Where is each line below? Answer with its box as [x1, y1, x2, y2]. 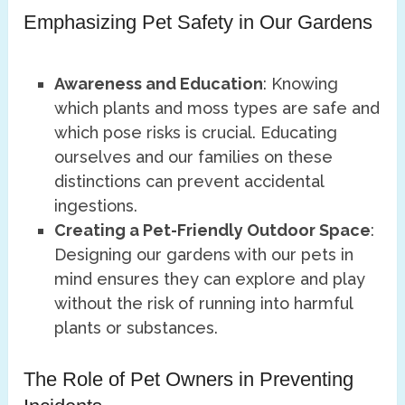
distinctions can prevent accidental [54, 172, 325, 192]
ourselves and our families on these [54, 147, 334, 167]
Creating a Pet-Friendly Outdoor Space [54, 221, 372, 240]
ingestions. [54, 196, 138, 216]
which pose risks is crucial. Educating [54, 123, 338, 143]
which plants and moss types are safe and [54, 99, 381, 118]
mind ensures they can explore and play [54, 269, 366, 289]
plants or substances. [54, 318, 219, 338]
